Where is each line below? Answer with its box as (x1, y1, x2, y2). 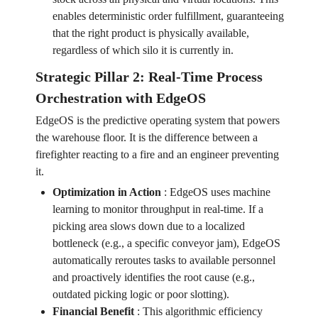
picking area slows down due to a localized (52, 220, 245, 233)
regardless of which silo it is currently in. (52, 44, 234, 57)
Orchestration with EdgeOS (35, 90, 206, 106)
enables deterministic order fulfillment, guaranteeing (52, 10, 284, 23)
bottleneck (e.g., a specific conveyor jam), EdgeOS (52, 237, 280, 250)
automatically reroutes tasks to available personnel (52, 254, 275, 267)
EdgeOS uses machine (169, 186, 270, 199)
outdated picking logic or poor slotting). (52, 288, 229, 301)
